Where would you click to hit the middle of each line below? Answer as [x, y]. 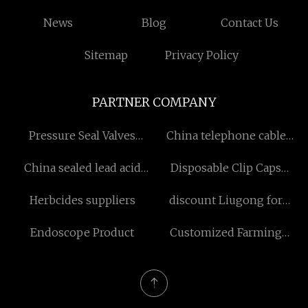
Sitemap [106, 55]
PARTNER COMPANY [154, 102]
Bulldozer [226, 219]
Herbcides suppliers [82, 200]
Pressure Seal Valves [82, 135]
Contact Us [250, 23]
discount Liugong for [226, 200]
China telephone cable [226, 135]
